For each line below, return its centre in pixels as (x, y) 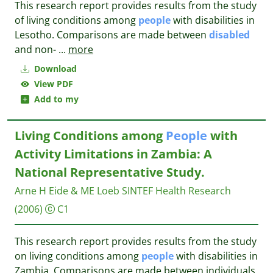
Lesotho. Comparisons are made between (112, 35)
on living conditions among (78, 256)
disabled (229, 35)
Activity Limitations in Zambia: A (113, 154)
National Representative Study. (110, 172)
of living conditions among (76, 20)
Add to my (54, 99)
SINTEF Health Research (176, 191)
